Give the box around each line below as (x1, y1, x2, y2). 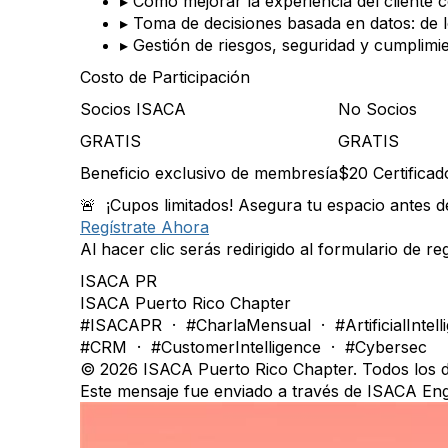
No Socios (338, 99, 417, 119)
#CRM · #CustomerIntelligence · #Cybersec (80, 337, 427, 357)
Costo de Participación (80, 67, 250, 87)
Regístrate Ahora (80, 217, 209, 237)
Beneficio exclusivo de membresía (80, 163, 338, 183)
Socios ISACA (80, 99, 186, 119)
